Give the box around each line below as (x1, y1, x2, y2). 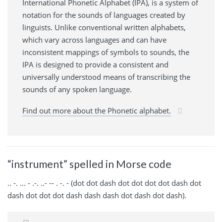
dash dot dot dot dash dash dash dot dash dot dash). (7, 190, 186, 200)
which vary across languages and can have (22, 35, 166, 45)
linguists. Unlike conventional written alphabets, (22, 22, 186, 33)
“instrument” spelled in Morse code (7, 158, 171, 170)
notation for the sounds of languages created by (22, 10, 185, 20)
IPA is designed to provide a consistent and (22, 59, 168, 70)
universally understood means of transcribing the (22, 72, 190, 82)
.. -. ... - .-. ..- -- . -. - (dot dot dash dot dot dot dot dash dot (7, 177, 201, 188)
